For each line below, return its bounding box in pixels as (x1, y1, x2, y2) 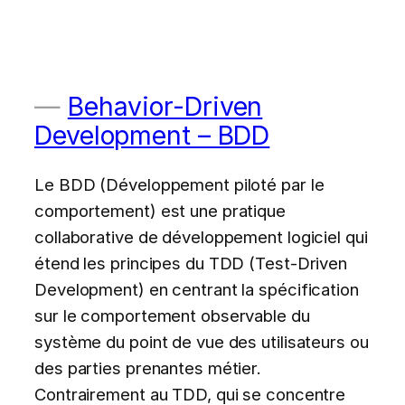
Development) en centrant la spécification (34, 278, 359, 299)
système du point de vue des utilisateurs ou (34, 331, 369, 352)
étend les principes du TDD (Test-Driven (34, 252, 348, 273)
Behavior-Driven (67, 90, 263, 123)
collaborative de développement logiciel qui (34, 226, 368, 247)
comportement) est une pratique (34, 200, 286, 221)
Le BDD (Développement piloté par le (34, 174, 325, 194)
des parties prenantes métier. (34, 357, 262, 378)
